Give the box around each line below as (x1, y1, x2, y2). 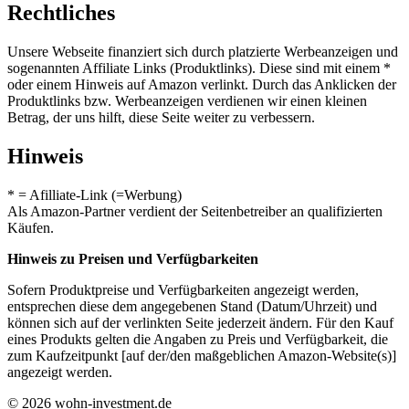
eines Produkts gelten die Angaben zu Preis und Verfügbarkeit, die (7, 330, 388, 347)
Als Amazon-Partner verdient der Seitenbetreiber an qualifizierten (7, 203, 383, 219)
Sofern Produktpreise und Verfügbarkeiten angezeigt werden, (7, 281, 359, 298)
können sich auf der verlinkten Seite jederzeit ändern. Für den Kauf (7, 314, 393, 330)
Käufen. (7, 219, 54, 236)
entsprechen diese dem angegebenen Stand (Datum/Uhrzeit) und (7, 298, 377, 314)
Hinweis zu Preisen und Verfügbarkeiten (7, 250, 258, 267)
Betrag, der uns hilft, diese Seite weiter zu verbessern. (7, 110, 315, 126)
